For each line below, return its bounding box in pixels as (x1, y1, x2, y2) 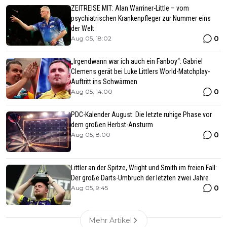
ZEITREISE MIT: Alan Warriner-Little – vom (71, 4, 189, 12)
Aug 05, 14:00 (71, 87, 112, 95)
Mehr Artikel (88, 215, 132, 225)
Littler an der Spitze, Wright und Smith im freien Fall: (71, 163, 217, 172)
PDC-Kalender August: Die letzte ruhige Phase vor (71, 110, 212, 119)
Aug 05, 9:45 (71, 183, 108, 192)
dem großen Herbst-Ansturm (71, 120, 153, 129)
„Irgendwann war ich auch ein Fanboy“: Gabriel (71, 57, 203, 65)
